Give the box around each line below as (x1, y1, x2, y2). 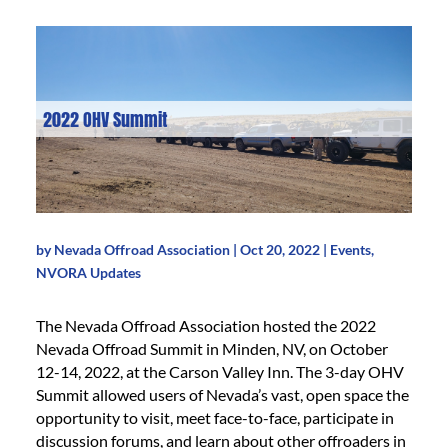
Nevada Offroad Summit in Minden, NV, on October (35, 338, 388, 358)
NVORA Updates (35, 263, 141, 281)
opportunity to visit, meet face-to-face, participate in (35, 407, 394, 427)
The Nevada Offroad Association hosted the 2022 (35, 315, 376, 335)
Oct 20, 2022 (239, 240, 320, 258)
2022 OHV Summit (43, 105, 169, 133)
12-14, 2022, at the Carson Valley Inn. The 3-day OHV (35, 361, 404, 381)
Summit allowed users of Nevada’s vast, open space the (35, 384, 409, 404)
